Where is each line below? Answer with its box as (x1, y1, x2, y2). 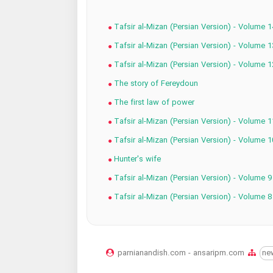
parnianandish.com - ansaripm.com (117, 247, 247, 260)
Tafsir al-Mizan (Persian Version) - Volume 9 (111, 172, 272, 185)
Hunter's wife (111, 153, 161, 166)
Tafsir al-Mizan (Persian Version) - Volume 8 (111, 191, 272, 204)
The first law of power (111, 96, 194, 110)
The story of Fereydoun (111, 77, 198, 91)
